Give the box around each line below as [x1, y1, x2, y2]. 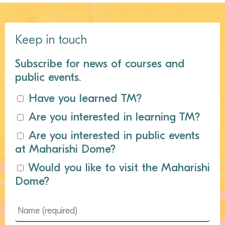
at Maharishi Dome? [15, 142, 116, 156]
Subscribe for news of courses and [15, 57, 185, 70]
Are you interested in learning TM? [29, 110, 200, 124]
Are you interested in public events [29, 129, 199, 142]
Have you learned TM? [29, 91, 142, 105]
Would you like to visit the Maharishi [28, 161, 210, 174]
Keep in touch [15, 33, 87, 47]
